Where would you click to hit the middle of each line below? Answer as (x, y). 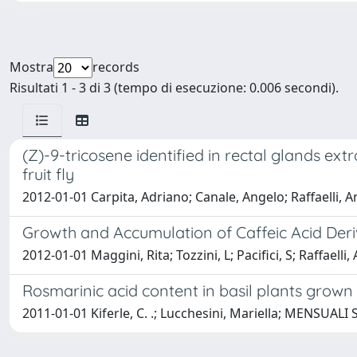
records (116, 67)
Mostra (31, 67)
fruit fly (48, 174)
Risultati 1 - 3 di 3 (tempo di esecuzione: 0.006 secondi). (174, 88)
